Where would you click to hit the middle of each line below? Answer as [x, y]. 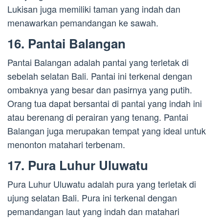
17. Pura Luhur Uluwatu [78, 165]
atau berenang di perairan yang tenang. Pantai [98, 117]
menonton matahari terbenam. [66, 144]
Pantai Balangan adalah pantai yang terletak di [98, 62]
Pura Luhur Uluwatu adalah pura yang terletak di [102, 184]
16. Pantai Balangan [66, 44]
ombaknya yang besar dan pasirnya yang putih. [100, 90]
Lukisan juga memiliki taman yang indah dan [94, 9]
